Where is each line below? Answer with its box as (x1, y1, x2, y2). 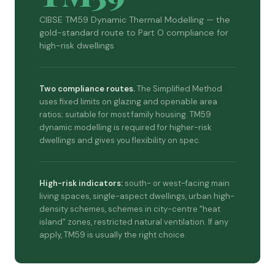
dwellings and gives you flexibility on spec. (39, 135, 201, 145)
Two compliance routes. (39, 83, 135, 94)
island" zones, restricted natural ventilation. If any (39, 217, 228, 227)
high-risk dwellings (39, 40, 114, 51)
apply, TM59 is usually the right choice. (39, 230, 187, 240)
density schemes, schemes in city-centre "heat (39, 204, 220, 214)
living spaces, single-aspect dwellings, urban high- (39, 191, 234, 201)
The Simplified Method (135, 83, 222, 94)
